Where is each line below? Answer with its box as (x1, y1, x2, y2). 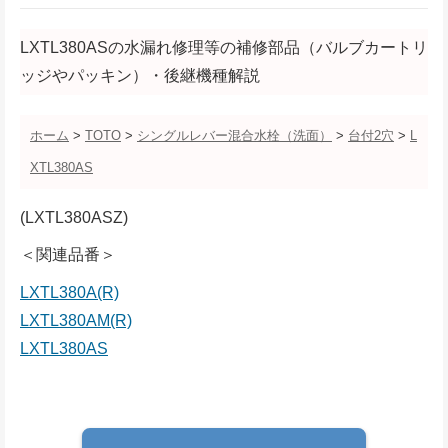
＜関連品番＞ (20, 246, 116, 264)
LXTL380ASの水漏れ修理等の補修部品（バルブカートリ (20, 39, 428, 57)
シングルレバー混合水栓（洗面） (137, 128, 332, 144)
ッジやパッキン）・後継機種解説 (20, 67, 260, 85)
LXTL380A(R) (20, 284, 119, 302)
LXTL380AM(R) (20, 312, 132, 330)
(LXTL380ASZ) (20, 209, 128, 227)
